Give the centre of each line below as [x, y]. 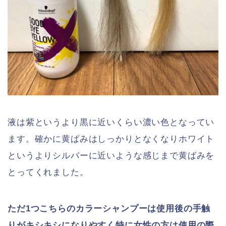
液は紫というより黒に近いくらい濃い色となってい [111, 122]
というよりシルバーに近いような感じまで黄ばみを [111, 155]
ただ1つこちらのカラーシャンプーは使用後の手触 [109, 208]
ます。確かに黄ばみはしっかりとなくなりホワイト [111, 139]
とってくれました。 [48, 172]
